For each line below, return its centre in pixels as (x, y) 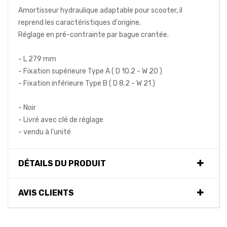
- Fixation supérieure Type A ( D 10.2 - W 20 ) (90, 71)
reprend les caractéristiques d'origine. (80, 23)
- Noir (27, 108)
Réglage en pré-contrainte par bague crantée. (93, 35)
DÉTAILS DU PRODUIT (62, 164)
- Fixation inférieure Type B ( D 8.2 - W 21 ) (87, 84)
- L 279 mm (37, 59)
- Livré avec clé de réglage (61, 120)
